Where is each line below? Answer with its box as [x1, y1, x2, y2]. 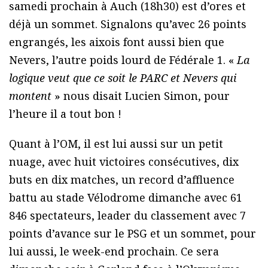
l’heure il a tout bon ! [9, 106, 121, 121]
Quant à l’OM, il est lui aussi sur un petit [9, 136, 223, 151]
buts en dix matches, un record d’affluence [9, 172, 234, 187]
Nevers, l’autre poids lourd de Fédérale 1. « [9, 53, 234, 68]
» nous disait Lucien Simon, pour [51, 89, 230, 103]
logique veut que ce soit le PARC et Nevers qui [9, 71, 236, 86]
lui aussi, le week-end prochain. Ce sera [9, 244, 219, 259]
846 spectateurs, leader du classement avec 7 [9, 208, 246, 223]
